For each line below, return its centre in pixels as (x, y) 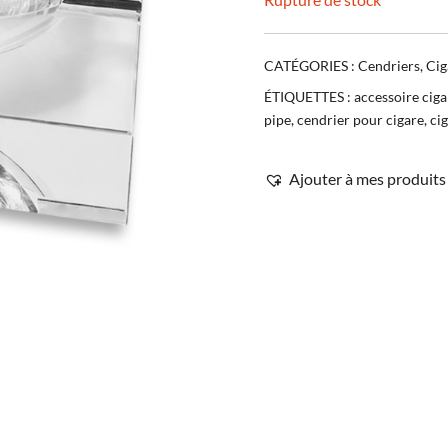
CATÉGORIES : (311, 65)
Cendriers (389, 65)
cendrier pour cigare (360, 119)
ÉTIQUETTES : (309, 96)
